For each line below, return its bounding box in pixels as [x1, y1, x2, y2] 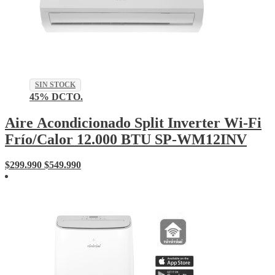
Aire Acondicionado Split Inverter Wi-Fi [5, 114, 261, 131]
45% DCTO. [29, 91, 83, 102]
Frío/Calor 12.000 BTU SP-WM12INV [5, 131, 247, 147]
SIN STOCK [35, 80, 76, 89]
